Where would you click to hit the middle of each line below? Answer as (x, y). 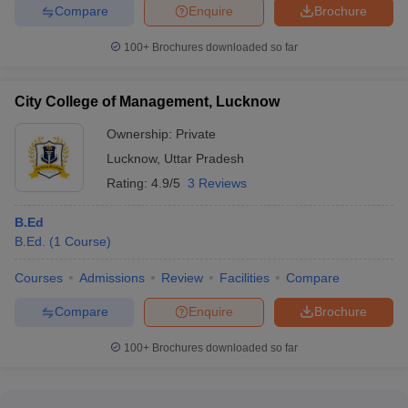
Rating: (129, 183)
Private (196, 133)
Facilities (245, 277)
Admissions (112, 277)
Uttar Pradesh (204, 158)
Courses (39, 277)
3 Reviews (217, 183)
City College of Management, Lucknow (147, 101)
